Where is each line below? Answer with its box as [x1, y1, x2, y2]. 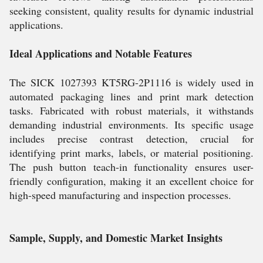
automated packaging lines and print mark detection [9, 89, 254, 103]
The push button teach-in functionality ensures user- [9, 160, 254, 174]
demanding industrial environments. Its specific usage [9, 117, 254, 131]
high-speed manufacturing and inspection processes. [9, 188, 231, 202]
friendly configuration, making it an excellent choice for [9, 174, 254, 188]
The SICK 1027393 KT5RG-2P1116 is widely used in [9, 75, 254, 89]
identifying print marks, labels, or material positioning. [9, 146, 254, 160]
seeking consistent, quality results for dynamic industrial [9, 4, 254, 18]
